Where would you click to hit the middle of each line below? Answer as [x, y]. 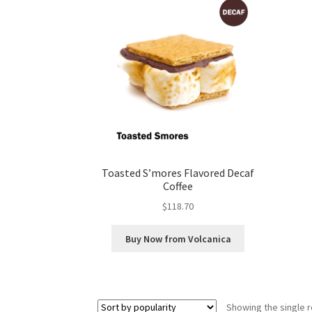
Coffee [178, 186]
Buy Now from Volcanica [178, 239]
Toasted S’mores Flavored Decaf [178, 172]
